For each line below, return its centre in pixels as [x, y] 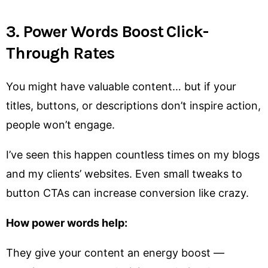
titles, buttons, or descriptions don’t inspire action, [133, 106]
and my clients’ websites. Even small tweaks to [124, 174]
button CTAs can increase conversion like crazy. [127, 193]
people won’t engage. [60, 125]
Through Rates [60, 53]
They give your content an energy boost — [115, 253]
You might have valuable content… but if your [121, 87]
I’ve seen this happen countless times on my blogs [133, 155]
